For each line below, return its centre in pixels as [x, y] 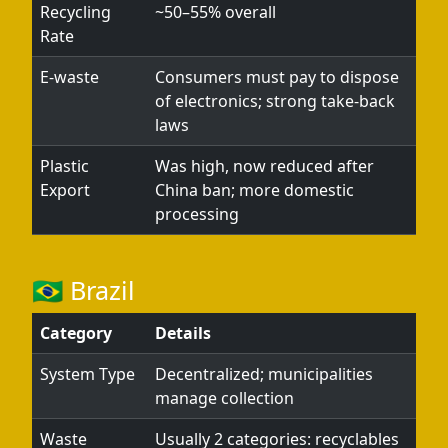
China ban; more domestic [254, 190]
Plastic [64, 166]
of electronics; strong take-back [275, 101]
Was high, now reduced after [264, 166]
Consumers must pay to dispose [277, 77]
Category [76, 333]
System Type [87, 374]
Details [183, 333]
